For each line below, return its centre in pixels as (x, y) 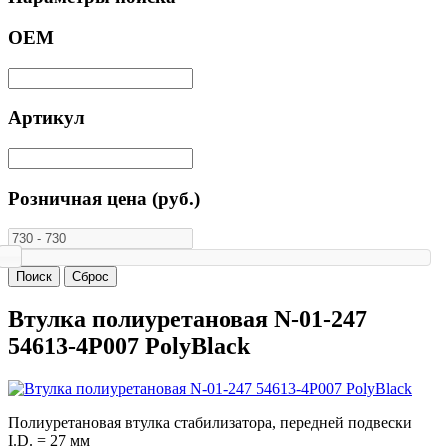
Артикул (46, 118)
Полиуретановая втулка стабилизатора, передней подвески (210, 423)
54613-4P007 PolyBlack (129, 346)
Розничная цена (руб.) (104, 198)
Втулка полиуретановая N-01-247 (187, 319)
